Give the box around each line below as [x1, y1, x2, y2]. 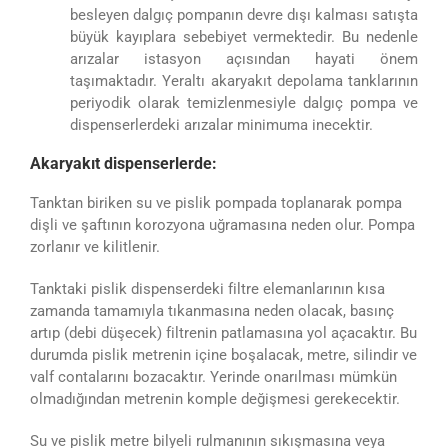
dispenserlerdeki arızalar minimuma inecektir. [70, 115, 373, 134]
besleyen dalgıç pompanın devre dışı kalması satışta [70, 5, 418, 24]
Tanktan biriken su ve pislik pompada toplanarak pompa [30, 193, 402, 212]
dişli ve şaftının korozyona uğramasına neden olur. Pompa [30, 215, 415, 234]
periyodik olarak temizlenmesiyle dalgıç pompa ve [70, 93, 418, 112]
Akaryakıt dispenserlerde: [30, 153, 217, 173]
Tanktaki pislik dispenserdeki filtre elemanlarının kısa [30, 279, 385, 298]
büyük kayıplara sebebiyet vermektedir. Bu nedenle [70, 27, 418, 46]
